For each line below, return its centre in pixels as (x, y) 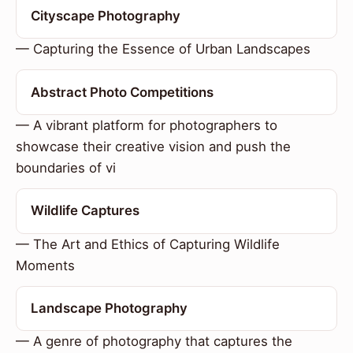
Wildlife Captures (85, 211)
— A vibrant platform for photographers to (147, 125)
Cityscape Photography (105, 15)
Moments (45, 265)
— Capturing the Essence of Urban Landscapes (163, 49)
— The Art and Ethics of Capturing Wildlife (148, 244)
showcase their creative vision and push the (153, 146)
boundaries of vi (66, 167)
